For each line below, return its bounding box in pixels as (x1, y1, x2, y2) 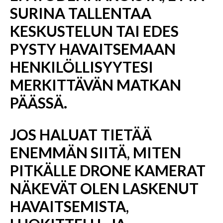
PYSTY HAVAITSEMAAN (10, 40, 176, 58)
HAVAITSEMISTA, (10, 197, 129, 215)
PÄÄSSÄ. (10, 94, 67, 111)
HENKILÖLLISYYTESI (10, 58, 153, 76)
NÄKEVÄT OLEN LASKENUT (10, 179, 199, 197)
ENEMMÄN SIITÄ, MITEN (10, 143, 181, 161)
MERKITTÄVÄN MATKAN (10, 76, 181, 94)
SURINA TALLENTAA (10, 4, 151, 22)
